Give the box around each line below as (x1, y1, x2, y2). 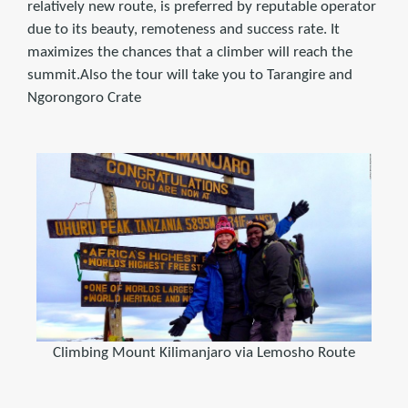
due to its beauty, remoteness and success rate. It (27, 22, 340, 37)
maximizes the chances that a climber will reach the (27, 45, 352, 60)
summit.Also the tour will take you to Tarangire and (27, 67, 352, 83)
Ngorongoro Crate (27, 90, 141, 106)
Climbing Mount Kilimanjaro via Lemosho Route (53, 345, 355, 362)
